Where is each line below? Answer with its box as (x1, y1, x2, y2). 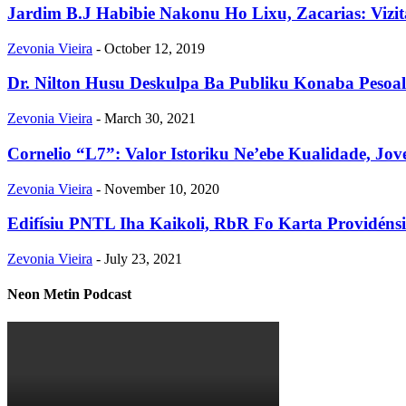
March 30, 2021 (104, 111, 196, 127)
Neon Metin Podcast (7, 286, 131, 303)
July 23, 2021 (104, 250, 182, 266)
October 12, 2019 (104, 40, 205, 56)
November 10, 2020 (104, 180, 219, 197)
